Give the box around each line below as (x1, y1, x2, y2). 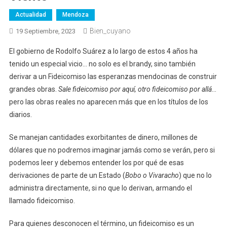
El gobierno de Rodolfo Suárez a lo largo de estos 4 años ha (9, 47, 198, 55)
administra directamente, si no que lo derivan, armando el (9, 183, 192, 192)
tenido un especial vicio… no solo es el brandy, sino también (9, 59, 196, 68)
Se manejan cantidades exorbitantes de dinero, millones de (9, 133, 198, 141)
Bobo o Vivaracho (125, 171, 179, 179)
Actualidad (15, 11, 46, 18)
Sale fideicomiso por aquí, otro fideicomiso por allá (58, 85, 212, 93)
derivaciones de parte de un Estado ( (9, 171, 125, 179)
